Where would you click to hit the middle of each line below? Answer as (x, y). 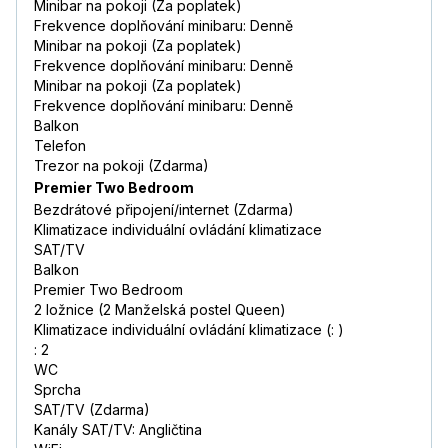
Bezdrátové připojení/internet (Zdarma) (164, 210)
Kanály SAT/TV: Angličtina (118, 430)
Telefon (60, 146)
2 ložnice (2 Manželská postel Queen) (160, 310)
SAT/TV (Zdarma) (92, 410)
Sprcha (57, 390)
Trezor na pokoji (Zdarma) (121, 166)
